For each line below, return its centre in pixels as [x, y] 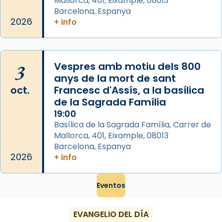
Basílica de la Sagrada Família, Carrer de [133, 124]
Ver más [31, 5]
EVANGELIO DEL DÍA [111, 214]
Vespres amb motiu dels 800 [127, 66]
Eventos [111, 185]
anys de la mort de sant [115, 78]
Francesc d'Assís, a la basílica [129, 90]
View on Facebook [40, 35]
